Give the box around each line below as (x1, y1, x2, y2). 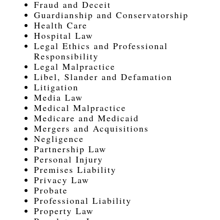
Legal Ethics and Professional (33, 40, 168, 52)
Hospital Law (33, 29, 93, 41)
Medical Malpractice (33, 102, 126, 113)
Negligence (33, 133, 84, 144)
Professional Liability (33, 194, 132, 206)
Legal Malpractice (33, 60, 115, 72)
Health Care (33, 19, 87, 31)
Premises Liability (33, 164, 116, 175)
